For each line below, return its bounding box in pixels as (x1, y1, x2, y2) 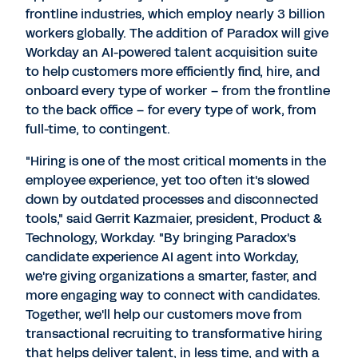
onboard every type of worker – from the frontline (26, 82, 330, 100)
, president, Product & (189, 209, 322, 228)
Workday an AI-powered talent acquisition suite (26, 43, 317, 62)
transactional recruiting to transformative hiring (26, 324, 322, 343)
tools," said (26, 209, 95, 228)
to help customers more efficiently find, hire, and (26, 62, 320, 81)
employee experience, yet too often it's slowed (26, 171, 309, 189)
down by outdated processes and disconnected (26, 190, 318, 209)
